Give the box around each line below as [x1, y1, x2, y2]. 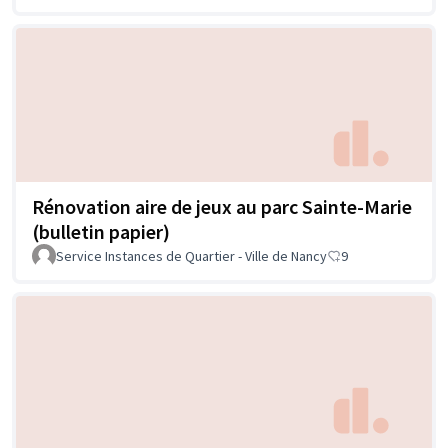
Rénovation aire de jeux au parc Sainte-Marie [32, 193, 412, 219]
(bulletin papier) [32, 218, 170, 244]
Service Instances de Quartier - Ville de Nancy [56, 246, 327, 265]
